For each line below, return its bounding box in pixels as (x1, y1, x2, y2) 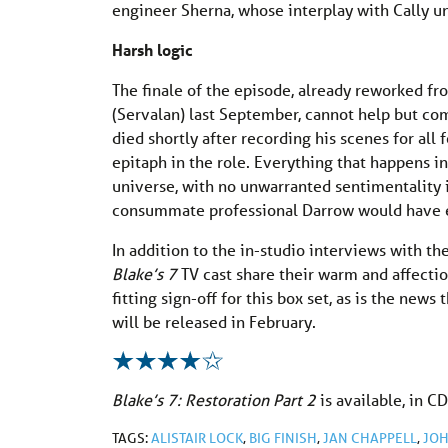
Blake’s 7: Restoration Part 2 (112, 388, 316, 410)
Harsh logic (112, 38, 193, 60)
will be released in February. (112, 310, 316, 332)
